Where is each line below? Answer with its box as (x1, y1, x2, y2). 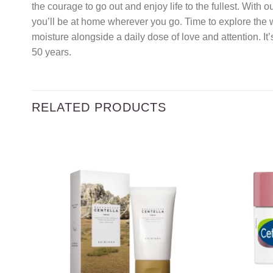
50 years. (32, 46, 71, 57)
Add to (179, 181, 201, 189)
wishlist (178, 190, 203, 197)
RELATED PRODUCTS (32, 101, 166, 115)
